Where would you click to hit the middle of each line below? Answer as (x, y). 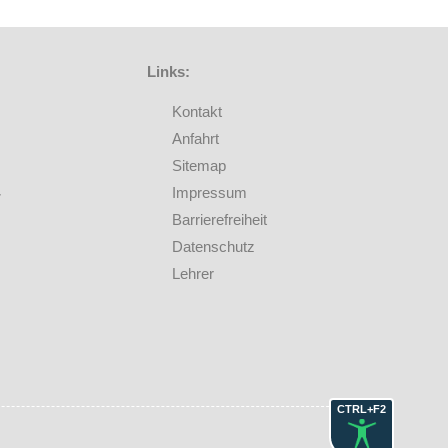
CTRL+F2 (362, 409)
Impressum (209, 193)
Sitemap (198, 166)
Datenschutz (213, 247)
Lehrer (192, 274)
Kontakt (196, 112)
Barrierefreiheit (219, 220)
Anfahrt (195, 139)
